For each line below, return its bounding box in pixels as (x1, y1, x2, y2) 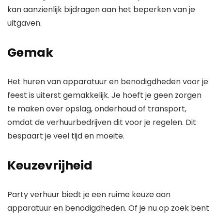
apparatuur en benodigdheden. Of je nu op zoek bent (7, 202, 209, 214)
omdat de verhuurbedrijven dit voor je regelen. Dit (7, 117, 196, 128)
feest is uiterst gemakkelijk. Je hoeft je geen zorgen (7, 90, 201, 101)
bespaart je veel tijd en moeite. (7, 130, 124, 142)
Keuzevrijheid (7, 157, 93, 174)
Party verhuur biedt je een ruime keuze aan (7, 189, 170, 201)
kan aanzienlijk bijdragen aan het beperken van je (7, 4, 195, 15)
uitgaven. (7, 17, 42, 29)
